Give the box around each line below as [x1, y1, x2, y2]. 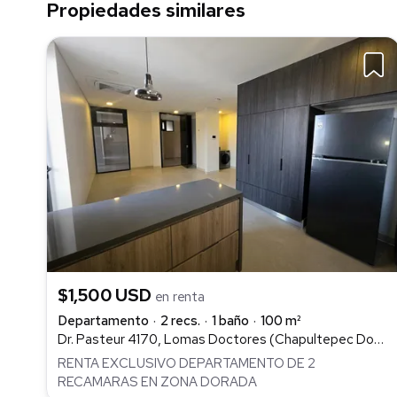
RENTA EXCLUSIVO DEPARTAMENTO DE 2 [58, 354, 315, 372]
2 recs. [160, 312, 200, 331]
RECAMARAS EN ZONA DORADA [58, 372, 257, 391]
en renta [154, 288, 205, 307]
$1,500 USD [58, 284, 155, 307]
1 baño [212, 312, 249, 331]
